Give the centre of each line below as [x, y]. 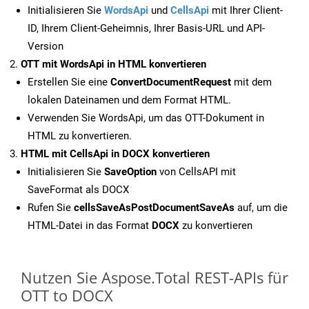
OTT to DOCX [67, 296]
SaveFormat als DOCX [78, 190]
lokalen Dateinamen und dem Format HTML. [129, 100]
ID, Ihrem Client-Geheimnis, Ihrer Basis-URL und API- [146, 29]
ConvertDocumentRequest [171, 82]
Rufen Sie [51, 208]
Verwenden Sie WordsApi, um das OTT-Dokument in [146, 118]
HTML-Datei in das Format [90, 226]
